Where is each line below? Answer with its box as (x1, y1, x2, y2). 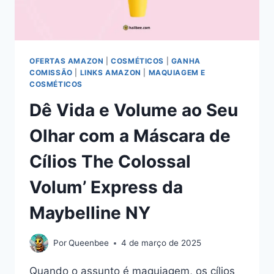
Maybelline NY (29, 202, 150, 223)
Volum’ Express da (29, 176, 183, 198)
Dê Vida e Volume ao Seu (29, 99, 238, 120)
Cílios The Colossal (29, 150, 191, 172)
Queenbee (68, 238, 109, 248)
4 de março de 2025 (121, 238, 202, 248)
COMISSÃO (29, 67, 73, 77)
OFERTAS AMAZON (29, 56, 104, 65)
